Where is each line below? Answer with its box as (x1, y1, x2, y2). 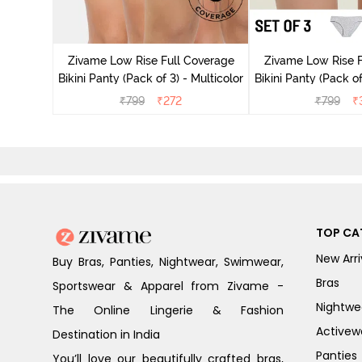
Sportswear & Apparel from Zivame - (53, 278, 284, 295)
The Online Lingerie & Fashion (53, 302, 284, 319)
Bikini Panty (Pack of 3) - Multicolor (58, 72, 243, 86)
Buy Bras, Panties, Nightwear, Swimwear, (53, 254, 284, 271)
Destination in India (53, 326, 160, 343)
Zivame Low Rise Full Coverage (67, 54, 234, 68)
